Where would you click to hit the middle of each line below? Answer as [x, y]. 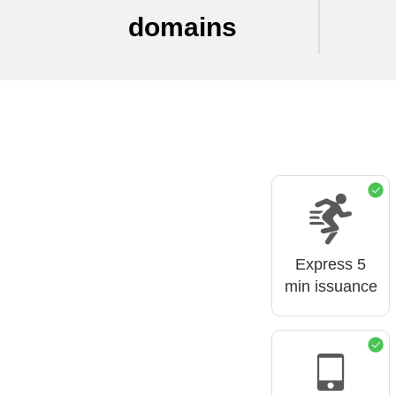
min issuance [331, 287]
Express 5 [331, 265]
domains [182, 27]
